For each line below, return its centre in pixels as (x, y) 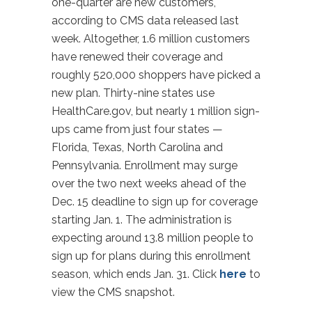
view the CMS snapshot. (113, 292)
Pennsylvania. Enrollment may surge (145, 165)
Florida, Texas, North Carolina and (137, 147)
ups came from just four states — (137, 129)
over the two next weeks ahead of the (149, 184)
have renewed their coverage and (137, 57)
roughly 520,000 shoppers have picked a (156, 75)
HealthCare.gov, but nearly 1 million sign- (156, 111)
